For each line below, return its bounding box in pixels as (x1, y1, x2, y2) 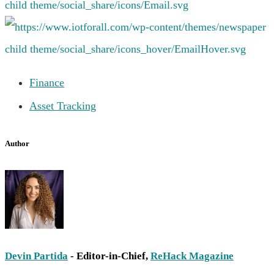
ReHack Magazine (150, 250, 234, 262)
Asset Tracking (29, 99, 96, 112)
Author (5, 139, 29, 149)
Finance (29, 76, 64, 89)
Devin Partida (5, 250, 68, 262)
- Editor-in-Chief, (70, 250, 148, 262)
